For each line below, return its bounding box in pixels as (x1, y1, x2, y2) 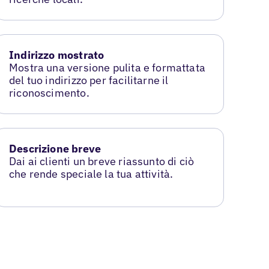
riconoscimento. (9, 86, 89, 100)
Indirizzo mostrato (9, 48, 104, 62)
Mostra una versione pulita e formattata (9, 61, 206, 75)
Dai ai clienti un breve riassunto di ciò (9, 154, 195, 169)
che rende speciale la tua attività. (9, 167, 174, 181)
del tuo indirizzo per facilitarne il (9, 73, 169, 88)
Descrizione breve (9, 142, 101, 156)
